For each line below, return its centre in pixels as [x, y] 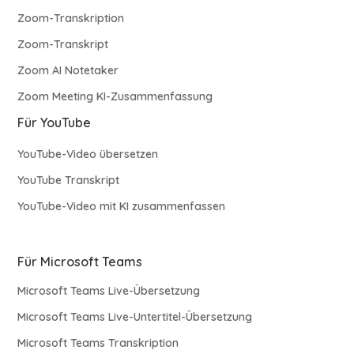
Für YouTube [55, 122]
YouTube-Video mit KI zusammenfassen [122, 206]
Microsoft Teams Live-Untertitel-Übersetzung [135, 316]
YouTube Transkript [69, 180]
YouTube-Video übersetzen [88, 154]
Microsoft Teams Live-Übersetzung [109, 290]
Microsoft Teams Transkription [98, 343]
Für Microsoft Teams [80, 261]
